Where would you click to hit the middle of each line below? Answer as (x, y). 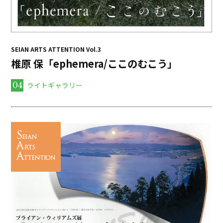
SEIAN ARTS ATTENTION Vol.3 (56, 49)
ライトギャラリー (55, 85)
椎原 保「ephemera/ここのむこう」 (94, 63)
